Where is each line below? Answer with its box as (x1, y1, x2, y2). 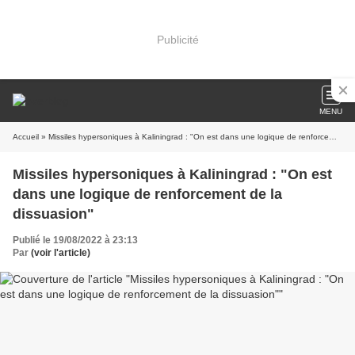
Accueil (13, 132, 39, 141)
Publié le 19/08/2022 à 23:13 (13, 235, 138, 246)
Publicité (156, 32, 199, 46)
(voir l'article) (31, 247, 90, 258)
